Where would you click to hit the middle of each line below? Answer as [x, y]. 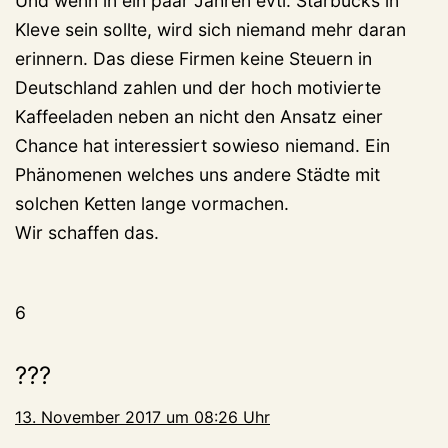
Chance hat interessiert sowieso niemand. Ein [202, 146]
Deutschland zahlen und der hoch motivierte [198, 88]
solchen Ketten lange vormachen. [152, 204]
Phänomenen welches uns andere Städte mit [197, 175]
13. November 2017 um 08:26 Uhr [142, 417]
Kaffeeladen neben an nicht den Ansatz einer [199, 117]
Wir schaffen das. [87, 233]
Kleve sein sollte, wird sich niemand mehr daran [210, 30]
